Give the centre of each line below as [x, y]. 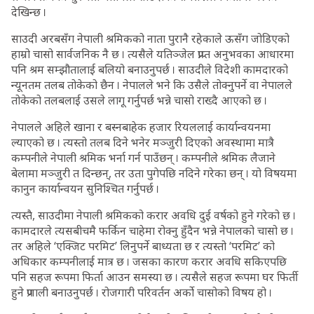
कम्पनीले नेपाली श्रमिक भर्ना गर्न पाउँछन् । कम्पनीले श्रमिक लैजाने [143, 158]
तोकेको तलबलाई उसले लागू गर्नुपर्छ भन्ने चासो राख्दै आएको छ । [139, 100]
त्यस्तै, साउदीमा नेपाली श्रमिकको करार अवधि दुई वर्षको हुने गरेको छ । [153, 215]
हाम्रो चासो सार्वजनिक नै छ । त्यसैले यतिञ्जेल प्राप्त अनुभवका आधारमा [152, 54]
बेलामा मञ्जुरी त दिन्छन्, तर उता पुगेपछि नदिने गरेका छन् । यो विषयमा [154, 173]
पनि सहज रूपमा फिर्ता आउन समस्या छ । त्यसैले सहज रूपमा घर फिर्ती [155, 277]
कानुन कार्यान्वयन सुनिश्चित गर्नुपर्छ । [85, 189]
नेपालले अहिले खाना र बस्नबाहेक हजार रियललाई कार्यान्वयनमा [141, 127]
